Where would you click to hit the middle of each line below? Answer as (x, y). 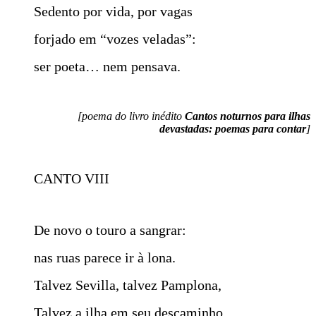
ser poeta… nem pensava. (107, 66)
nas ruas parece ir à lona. (105, 257)
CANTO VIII (72, 178)
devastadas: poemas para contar (233, 128)
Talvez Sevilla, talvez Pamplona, (128, 285)
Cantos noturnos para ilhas (248, 116)
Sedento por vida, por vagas (113, 11)
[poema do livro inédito (131, 116)
